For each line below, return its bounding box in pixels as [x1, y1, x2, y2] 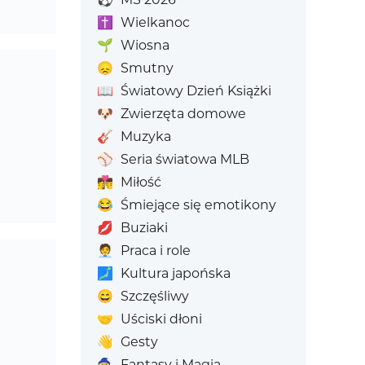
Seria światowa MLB [120, 152, 249, 167]
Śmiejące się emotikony [120, 197, 276, 213]
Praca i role [120, 243, 191, 258]
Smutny [120, 60, 174, 76]
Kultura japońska [120, 266, 231, 281]
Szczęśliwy [120, 288, 189, 304]
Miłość [120, 174, 161, 190]
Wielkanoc [120, 15, 190, 30]
